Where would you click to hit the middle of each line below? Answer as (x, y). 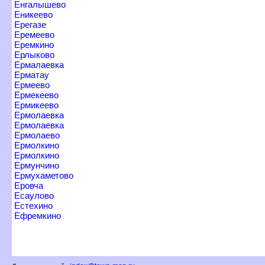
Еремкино (34, 44)
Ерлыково (34, 54)
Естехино (33, 205)
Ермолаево (37, 135)
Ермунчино (37, 165)
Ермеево (32, 85)
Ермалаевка (39, 64)
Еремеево (34, 34)
